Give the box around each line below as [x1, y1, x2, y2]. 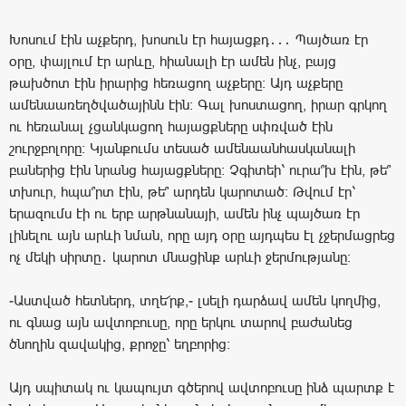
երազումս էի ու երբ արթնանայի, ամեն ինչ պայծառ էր [9, 205, 360, 221]
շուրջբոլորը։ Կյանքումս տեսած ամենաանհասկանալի [9, 140, 355, 156]
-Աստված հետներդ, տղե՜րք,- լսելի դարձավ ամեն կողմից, [9, 292, 381, 308]
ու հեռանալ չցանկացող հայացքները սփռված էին [9, 118, 333, 134]
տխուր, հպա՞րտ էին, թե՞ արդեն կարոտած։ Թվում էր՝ [9, 183, 355, 199]
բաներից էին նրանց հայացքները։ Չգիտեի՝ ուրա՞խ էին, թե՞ [9, 161, 391, 178]
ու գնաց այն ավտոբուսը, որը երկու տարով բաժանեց [9, 314, 353, 330]
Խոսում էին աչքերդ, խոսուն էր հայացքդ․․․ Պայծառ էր [9, 31, 368, 47]
